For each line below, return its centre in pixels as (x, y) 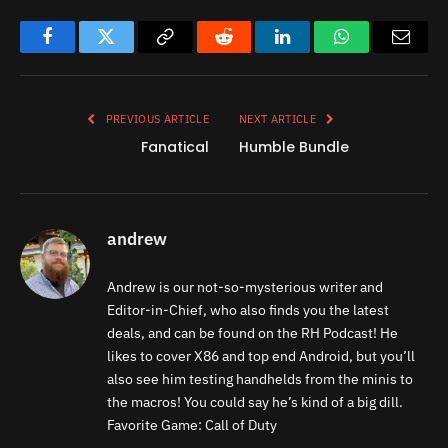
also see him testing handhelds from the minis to (260, 379)
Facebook (80, 51)
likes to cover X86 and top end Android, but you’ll (261, 356)
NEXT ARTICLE (279, 119)
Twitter (130, 51)
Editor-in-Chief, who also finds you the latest (248, 310)
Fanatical (175, 147)
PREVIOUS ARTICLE (155, 119)
